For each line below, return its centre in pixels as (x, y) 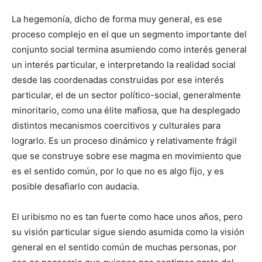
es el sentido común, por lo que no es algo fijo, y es (118, 171)
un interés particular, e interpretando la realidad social (124, 65)
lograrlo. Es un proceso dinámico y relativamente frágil (124, 141)
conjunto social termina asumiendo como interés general (129, 49)
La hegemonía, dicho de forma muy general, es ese (117, 19)
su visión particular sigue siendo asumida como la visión (128, 232)
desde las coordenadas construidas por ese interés (118, 80)
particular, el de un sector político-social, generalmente (126, 95)
